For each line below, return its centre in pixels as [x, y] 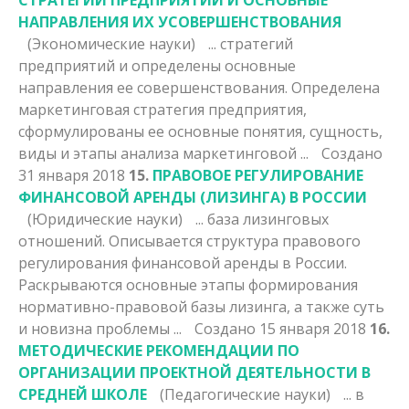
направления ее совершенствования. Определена [199, 87]
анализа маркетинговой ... [215, 153]
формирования [301, 284]
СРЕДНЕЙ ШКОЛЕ [84, 394]
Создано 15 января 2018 [282, 328]
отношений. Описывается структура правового [189, 241]
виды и [46, 153]
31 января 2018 [73, 175]
